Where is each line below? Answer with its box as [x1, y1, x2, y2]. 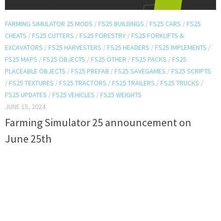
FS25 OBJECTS [43, 54, 85, 64]
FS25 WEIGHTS [100, 90, 142, 99]
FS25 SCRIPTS [171, 66, 211, 75]
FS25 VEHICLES [52, 90, 95, 99]
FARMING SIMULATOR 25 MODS [5, 19, 93, 28]
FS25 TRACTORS [59, 78, 107, 87]
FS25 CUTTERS [32, 31, 74, 40]
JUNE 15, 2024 [5, 102, 45, 111]
